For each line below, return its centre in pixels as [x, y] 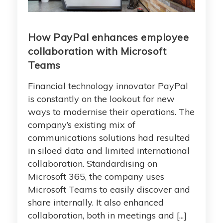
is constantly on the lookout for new [101, 99]
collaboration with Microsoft [97, 51]
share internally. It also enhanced [96, 203]
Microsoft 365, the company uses [96, 177]
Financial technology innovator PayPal [108, 86]
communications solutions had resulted [109, 138]
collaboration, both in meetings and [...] [107, 216]
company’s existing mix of [82, 125]
